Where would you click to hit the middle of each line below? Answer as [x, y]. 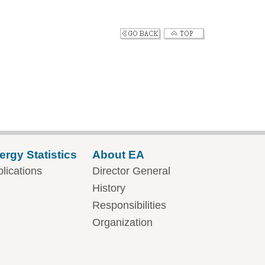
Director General [131, 171]
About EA [118, 154]
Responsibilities [129, 205]
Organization [122, 222]
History [109, 188]
